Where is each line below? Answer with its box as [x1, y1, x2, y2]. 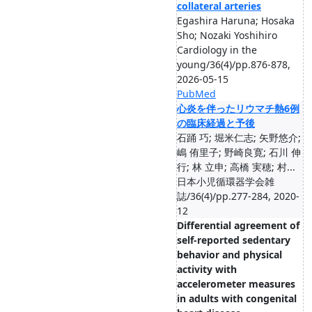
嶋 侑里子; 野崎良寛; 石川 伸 [177, 146, 301, 159]
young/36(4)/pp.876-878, [177, 58, 290, 71]
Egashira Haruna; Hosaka [177, 14, 295, 27]
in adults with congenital [177, 292, 297, 305]
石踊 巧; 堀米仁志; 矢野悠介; [177, 131, 301, 144]
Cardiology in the [177, 43, 257, 56]
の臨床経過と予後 [177, 116, 255, 130]
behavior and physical [177, 248, 282, 261]
